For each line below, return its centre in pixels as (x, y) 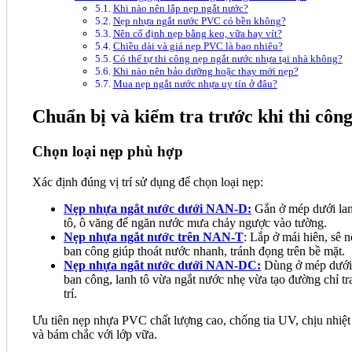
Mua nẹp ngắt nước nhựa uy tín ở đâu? (195, 84)
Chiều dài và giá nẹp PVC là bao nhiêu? (198, 46)
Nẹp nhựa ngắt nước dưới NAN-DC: (162, 265)
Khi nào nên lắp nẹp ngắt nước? (180, 8)
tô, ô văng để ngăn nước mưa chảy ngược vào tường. (195, 222)
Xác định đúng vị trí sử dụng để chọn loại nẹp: (148, 181)
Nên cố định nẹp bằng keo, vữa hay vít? (197, 33)
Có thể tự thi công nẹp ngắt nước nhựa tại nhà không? (227, 59)
